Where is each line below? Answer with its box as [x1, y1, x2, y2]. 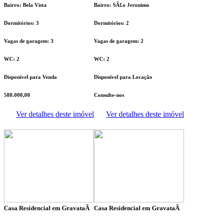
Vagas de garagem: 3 [4, 38, 54, 44]
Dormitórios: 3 [4, 20, 39, 26]
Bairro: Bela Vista [4, 2, 47, 8]
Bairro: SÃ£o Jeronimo [94, 2, 149, 8]
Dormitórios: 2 [94, 20, 129, 26]
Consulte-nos [94, 92, 124, 98]
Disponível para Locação [94, 74, 152, 80]
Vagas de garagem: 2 [94, 38, 144, 44]
